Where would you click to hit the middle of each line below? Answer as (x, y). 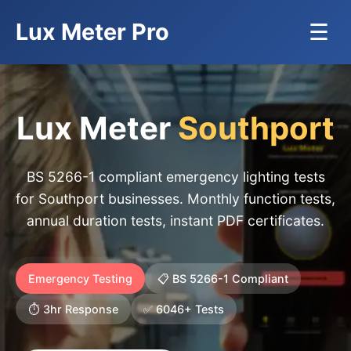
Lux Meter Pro (92, 32)
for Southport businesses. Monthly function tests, (175, 199)
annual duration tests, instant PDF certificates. (175, 221)
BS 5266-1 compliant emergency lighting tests (175, 177)
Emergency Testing (80, 279)
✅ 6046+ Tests (184, 309)
